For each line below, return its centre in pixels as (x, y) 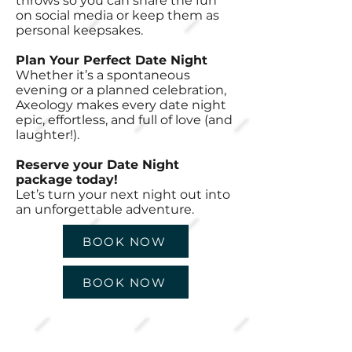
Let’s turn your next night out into (123, 194)
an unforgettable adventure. (105, 209)
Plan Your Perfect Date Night (112, 60)
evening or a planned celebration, (121, 90)
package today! (67, 180)
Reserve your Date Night (97, 165)
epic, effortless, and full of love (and (124, 120)
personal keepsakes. (79, 30)
